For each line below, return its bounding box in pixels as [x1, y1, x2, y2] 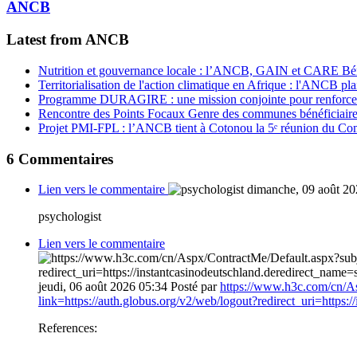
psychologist [38, 210, 101, 224]
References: [38, 321, 97, 335]
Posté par [171, 280, 220, 294]
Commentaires [14, 150, 113, 167]
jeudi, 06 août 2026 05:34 [38, 280, 167, 294]
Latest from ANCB [6, 31, 129, 49]
